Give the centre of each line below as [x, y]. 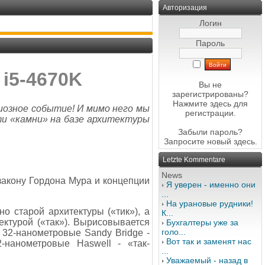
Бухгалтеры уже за [202, 222]
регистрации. [210, 113]
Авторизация [185, 8]
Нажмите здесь [202, 104]
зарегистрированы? [210, 94]
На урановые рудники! [210, 203]
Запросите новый [198, 141]
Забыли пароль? [210, 132]
